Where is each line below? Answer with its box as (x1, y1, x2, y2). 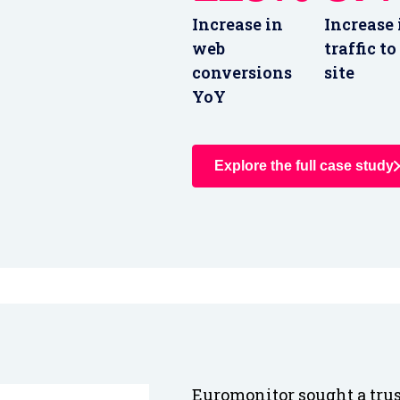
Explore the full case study (214, 158, 395, 174)
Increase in (192, 13, 284, 36)
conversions (192, 62, 293, 84)
